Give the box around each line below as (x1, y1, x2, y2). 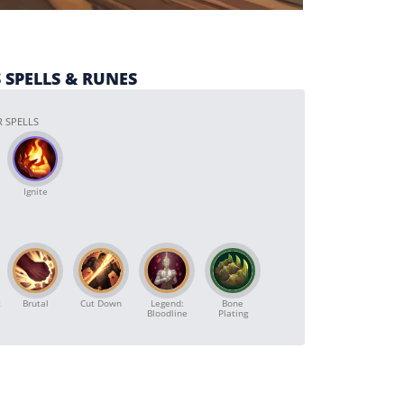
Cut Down (80, 297, 122, 309)
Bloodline (146, 307, 188, 319)
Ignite (23, 185, 48, 197)
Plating (217, 307, 248, 319)
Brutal (22, 297, 49, 309)
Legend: (150, 297, 184, 309)
